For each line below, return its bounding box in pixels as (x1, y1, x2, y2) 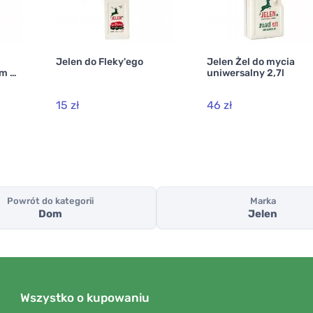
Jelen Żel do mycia (207, 56, 295, 68)
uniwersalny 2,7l (207, 67, 284, 79)
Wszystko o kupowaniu (20, 291, 150, 305)
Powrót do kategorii (7, 196, 94, 207)
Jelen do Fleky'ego (56, 56, 143, 68)
